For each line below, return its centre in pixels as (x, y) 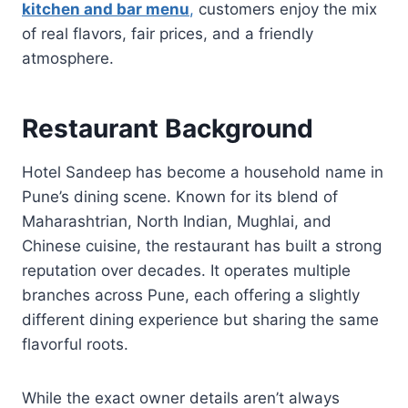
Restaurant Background (168, 128)
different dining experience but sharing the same (200, 319)
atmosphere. (68, 58)
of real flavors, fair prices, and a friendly (168, 33)
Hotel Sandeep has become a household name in (203, 172)
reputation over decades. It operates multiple (186, 270)
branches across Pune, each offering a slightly (191, 295)
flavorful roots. (75, 344)
